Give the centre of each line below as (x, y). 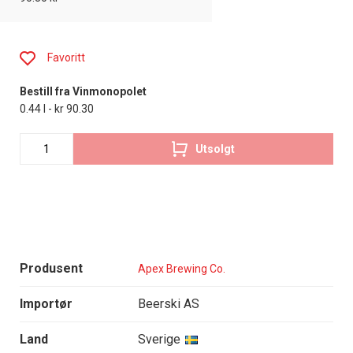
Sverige (159, 340)
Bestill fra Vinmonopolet (83, 92)
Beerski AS (169, 304)
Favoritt (66, 58)
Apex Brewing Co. (182, 268)
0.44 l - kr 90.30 (57, 109)
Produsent (51, 269)
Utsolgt (216, 149)
